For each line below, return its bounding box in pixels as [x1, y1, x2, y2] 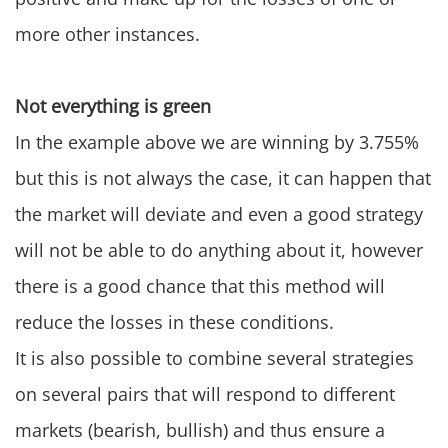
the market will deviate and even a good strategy [15, 202, 423, 227]
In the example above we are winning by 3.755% [15, 130, 419, 155]
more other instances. [15, 22, 200, 47]
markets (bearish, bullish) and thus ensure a [15, 418, 385, 443]
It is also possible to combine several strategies [15, 346, 414, 371]
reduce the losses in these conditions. [15, 310, 334, 335]
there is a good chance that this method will [15, 274, 385, 299]
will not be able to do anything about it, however [15, 238, 423, 263]
